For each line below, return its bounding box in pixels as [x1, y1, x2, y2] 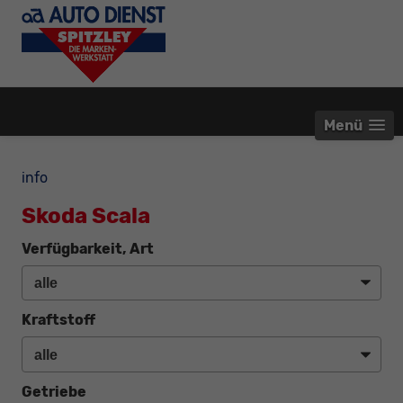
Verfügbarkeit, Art [22, 239, 154, 257]
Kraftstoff [22, 311, 95, 329]
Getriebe [22, 383, 86, 401]
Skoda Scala [22, 202, 150, 228]
